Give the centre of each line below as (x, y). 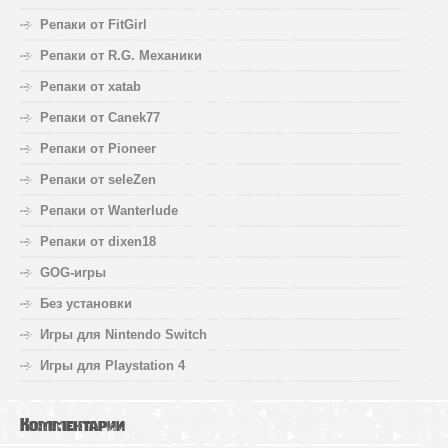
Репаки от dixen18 (98, 241)
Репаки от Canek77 (100, 117)
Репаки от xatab (90, 86)
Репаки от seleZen (98, 179)
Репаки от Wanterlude (109, 210)
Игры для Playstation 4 (112, 365)
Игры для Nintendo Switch (123, 334)
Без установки (86, 303)
